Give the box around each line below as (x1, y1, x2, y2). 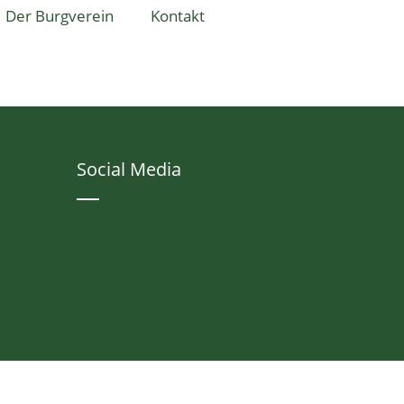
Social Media (76, 157, 181, 181)
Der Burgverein (5, 5, 114, 26)
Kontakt (150, 5, 205, 26)
